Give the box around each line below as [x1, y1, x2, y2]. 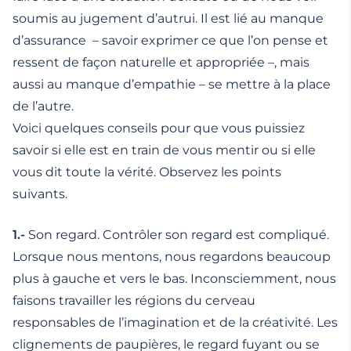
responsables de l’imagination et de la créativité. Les [13, 315, 338, 331]
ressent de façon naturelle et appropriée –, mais [13, 55, 309, 71]
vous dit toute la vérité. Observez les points [13, 165, 281, 180]
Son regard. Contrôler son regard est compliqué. [25, 227, 329, 243]
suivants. [13, 186, 67, 202]
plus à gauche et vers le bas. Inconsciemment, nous [13, 271, 336, 287]
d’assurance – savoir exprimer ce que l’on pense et [13, 33, 328, 49]
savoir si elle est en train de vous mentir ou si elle [13, 143, 316, 158]
